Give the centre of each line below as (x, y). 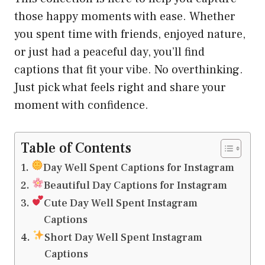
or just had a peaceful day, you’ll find (109, 52)
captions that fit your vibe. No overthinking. (129, 70)
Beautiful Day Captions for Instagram (136, 186)
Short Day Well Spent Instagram (124, 238)
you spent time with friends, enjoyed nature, (130, 35)
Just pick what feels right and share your (120, 88)
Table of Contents (76, 148)
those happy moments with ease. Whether (125, 17)
